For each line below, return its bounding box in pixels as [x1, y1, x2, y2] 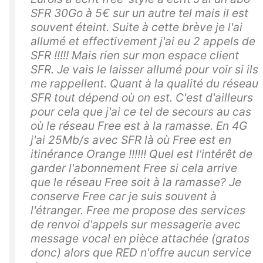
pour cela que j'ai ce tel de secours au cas [31, 104, 251, 119]
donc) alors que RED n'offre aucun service [31, 245, 251, 260]
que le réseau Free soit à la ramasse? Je [31, 175, 241, 190]
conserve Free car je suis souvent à [31, 189, 217, 204]
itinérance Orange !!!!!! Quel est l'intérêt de [31, 147, 252, 161]
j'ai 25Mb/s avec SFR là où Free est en [31, 133, 231, 147]
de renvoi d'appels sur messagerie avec [31, 217, 241, 232]
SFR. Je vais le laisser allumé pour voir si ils [31, 62, 258, 77]
